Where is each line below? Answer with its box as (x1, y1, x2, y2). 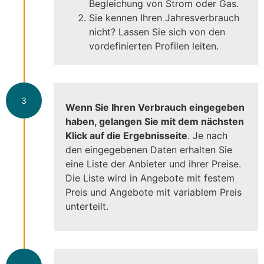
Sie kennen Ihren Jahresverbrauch (89, 11, 239, 24)
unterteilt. (65, 200, 108, 212)
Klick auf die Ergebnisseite (65, 129, 187, 141)
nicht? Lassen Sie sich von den (89, 25, 225, 38)
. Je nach (187, 129, 227, 141)
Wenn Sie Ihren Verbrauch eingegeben (65, 101, 245, 113)
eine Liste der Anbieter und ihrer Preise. (65, 157, 241, 170)
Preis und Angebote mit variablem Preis (65, 186, 242, 198)
